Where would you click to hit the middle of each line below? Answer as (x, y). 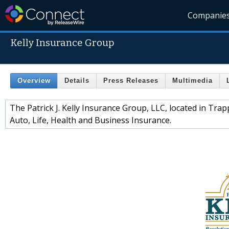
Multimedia (192, 81)
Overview (34, 81)
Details (77, 81)
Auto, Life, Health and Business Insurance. (90, 120)
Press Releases (131, 81)
